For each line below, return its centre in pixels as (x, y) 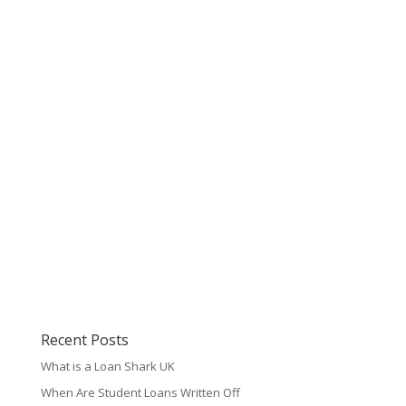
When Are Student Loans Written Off (140, 392)
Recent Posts (84, 340)
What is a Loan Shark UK (107, 367)
